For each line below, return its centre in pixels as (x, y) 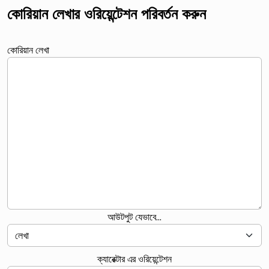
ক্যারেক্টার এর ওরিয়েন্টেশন (134, 258)
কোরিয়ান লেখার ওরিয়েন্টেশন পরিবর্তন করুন (107, 13)
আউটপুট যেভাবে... (134, 216)
